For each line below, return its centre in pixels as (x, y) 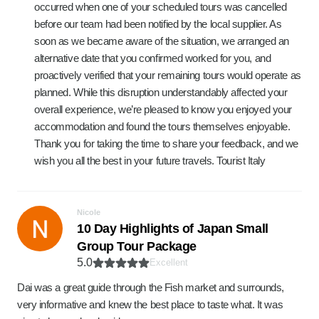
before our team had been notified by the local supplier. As (158, 24)
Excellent (169, 262)
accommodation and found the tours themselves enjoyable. (162, 126)
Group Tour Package (137, 246)
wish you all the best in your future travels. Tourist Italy (150, 161)
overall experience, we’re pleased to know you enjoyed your (163, 109)
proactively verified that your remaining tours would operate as (168, 75)
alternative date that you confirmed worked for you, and (153, 58)
